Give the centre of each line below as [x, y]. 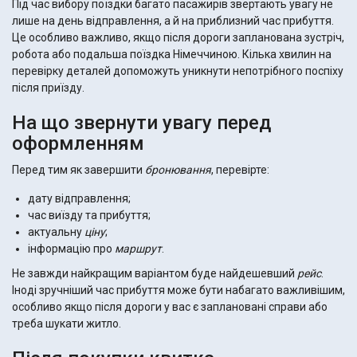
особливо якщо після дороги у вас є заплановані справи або [170, 307]
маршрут [138, 249]
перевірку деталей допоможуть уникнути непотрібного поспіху [178, 71]
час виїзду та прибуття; [89, 216]
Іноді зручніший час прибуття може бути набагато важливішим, [178, 290]
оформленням [78, 144]
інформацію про [71, 249]
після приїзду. [48, 88]
